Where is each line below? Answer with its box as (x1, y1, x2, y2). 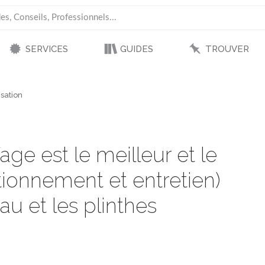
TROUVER (205, 44, 249, 54)
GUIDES (119, 44, 153, 54)
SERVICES (25, 44, 68, 54)
